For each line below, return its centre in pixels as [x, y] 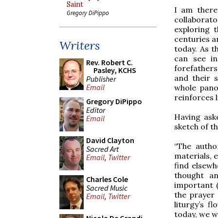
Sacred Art [102, 149]
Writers [80, 45]
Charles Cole [107, 179]
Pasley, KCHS [115, 70]
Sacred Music [107, 188]
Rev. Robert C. [109, 62]
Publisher [101, 79]
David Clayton [110, 140]
